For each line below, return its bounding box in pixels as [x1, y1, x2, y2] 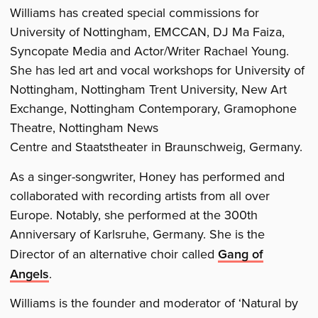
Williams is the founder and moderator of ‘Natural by [10, 293, 299, 312]
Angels [10, 264, 50, 283]
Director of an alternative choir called [10, 244, 219, 263]
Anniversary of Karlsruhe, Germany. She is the [10, 224, 265, 243]
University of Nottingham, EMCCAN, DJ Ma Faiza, [10, 23, 285, 42]
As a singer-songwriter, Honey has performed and [10, 167, 285, 186]
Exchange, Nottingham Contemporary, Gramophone [10, 99, 297, 119]
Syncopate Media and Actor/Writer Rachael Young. [10, 42, 290, 61]
